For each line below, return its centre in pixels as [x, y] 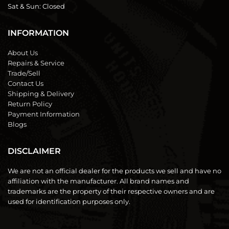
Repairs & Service [36, 63]
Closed [54, 6]
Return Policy [30, 104]
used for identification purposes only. [69, 202]
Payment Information [44, 114]
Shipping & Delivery [41, 94]
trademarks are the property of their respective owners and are [111, 191]
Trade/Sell [24, 73]
